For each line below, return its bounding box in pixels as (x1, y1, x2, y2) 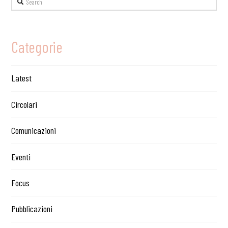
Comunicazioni (11, 125, 56, 136)
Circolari (11, 98, 38, 110)
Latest (11, 72, 32, 84)
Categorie (11, 37, 63, 56)
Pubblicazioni (11, 203, 53, 215)
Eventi (11, 151, 31, 162)
